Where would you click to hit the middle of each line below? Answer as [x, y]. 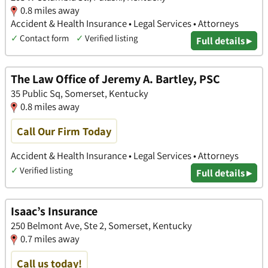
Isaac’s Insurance [54, 211]
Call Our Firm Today [64, 131]
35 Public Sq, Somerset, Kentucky [80, 93]
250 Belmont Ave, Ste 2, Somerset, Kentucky [101, 225]
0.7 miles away [50, 238]
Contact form [44, 38]
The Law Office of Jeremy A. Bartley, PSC [115, 79]
